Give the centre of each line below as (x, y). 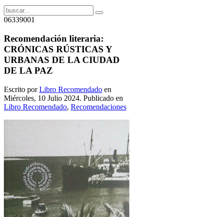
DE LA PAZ (28, 71)
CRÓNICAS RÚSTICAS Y (58, 49)
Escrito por (22, 89)
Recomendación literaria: (54, 39)
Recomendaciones (99, 107)
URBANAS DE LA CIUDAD (62, 60)
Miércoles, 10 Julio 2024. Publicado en (63, 98)
